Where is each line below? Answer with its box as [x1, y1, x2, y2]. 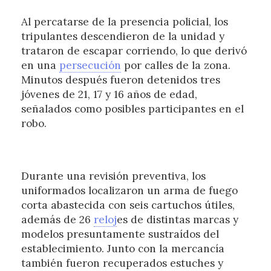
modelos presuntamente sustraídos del [21, 227, 219, 241]
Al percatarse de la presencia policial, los [21, 15, 228, 29]
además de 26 [21, 212, 94, 226]
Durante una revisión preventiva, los [21, 169, 206, 183]
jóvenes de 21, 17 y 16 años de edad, [21, 88, 197, 102]
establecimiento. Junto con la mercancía [21, 241, 224, 255]
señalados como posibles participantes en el [21, 102, 244, 116]
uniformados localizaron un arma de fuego [21, 183, 238, 197]
